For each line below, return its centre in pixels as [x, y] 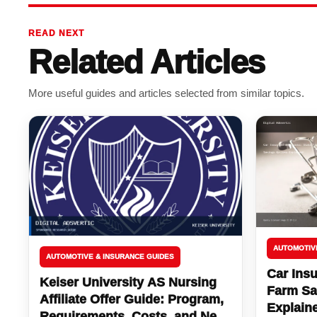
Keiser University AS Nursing [128, 282]
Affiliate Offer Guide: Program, [132, 299]
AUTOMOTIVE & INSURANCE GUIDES [110, 256]
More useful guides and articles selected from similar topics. [167, 93]
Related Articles [147, 62]
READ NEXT [57, 33]
